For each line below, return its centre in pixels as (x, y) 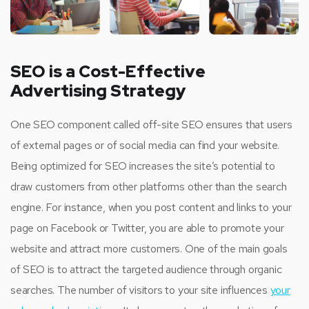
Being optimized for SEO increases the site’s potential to (143, 166)
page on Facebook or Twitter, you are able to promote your (147, 228)
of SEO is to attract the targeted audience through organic (146, 269)
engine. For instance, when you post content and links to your (151, 207)
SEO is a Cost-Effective (108, 71)
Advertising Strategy (98, 90)
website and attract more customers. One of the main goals (149, 248)
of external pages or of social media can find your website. (145, 145)
